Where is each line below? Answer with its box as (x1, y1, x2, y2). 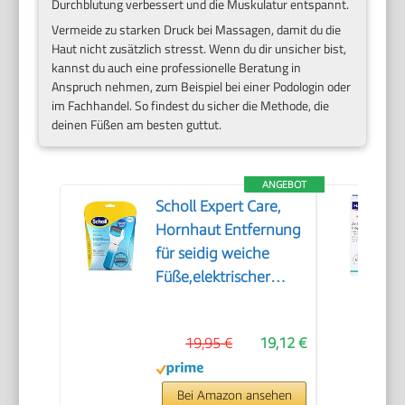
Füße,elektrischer (155, 268, 271, 286)
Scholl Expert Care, (155, 197, 282, 215)
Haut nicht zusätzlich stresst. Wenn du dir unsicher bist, (52, 39, 347, 58)
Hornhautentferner (155, 291, 286, 309)
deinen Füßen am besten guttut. (52, 115, 222, 134)
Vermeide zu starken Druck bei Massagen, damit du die (52, 20, 342, 39)
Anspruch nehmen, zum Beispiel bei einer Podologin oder (52, 77, 352, 96)
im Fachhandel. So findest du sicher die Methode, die (52, 96, 330, 115)
